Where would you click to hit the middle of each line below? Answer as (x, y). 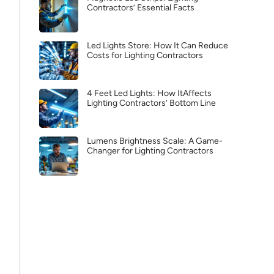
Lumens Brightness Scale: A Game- (155, 141)
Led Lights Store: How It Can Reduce (157, 46)
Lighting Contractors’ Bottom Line (151, 103)
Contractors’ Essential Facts (141, 8)
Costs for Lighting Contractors (145, 55)
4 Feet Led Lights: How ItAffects (149, 93)
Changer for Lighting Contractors (150, 151)
